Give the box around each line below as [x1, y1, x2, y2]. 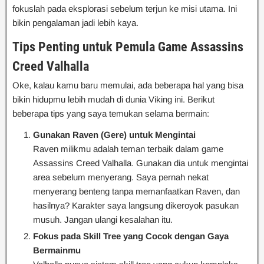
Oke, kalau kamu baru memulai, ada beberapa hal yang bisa [12, 80, 243, 91]
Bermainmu [33, 245, 81, 256]
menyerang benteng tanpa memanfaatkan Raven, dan [33, 186, 240, 197]
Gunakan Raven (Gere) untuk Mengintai [33, 130, 196, 140]
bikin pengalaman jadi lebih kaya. [12, 18, 138, 28]
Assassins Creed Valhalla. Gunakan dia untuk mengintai [33, 158, 248, 169]
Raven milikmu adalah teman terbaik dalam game [33, 144, 223, 154]
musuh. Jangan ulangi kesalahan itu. [33, 214, 173, 225]
